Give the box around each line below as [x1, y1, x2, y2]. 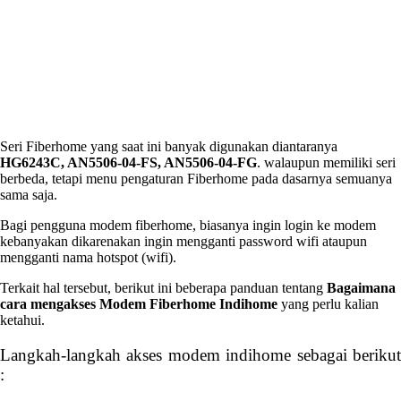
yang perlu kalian [277, 295, 379, 311]
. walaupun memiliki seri [257, 154, 396, 170]
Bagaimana [327, 279, 396, 295]
